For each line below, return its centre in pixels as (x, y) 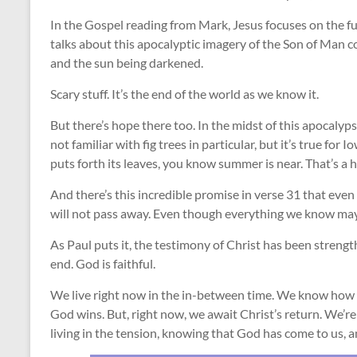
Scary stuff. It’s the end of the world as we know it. (184, 94)
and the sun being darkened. (127, 63)
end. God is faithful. (103, 263)
